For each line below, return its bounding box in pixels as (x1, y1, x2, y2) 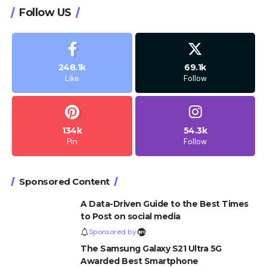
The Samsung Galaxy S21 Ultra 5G (80, 243, 222, 254)
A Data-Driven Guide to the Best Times (80, 198, 249, 209)
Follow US (19, 5, 72, 19)
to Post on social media (80, 210, 181, 222)
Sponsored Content (19, 175, 110, 187)
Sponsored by (89, 227, 136, 237)
